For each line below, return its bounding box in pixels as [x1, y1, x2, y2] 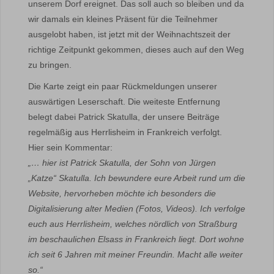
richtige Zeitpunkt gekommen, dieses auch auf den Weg [28, 45, 244, 54]
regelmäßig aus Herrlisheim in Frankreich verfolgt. [28, 127, 222, 137]
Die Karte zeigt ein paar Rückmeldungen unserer [28, 81, 217, 91]
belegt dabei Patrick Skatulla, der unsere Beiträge [28, 112, 220, 122]
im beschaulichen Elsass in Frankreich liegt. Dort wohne [28, 234, 244, 244]
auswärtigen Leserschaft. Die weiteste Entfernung [28, 97, 220, 106]
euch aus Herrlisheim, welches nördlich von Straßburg [28, 219, 237, 229]
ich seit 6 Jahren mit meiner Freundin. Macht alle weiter [28, 250, 243, 259]
